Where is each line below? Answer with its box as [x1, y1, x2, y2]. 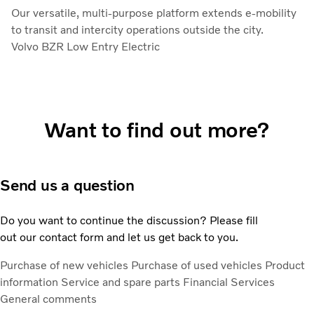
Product [265, 259, 305, 272]
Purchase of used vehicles [131, 259, 265, 272]
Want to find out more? [43, 117, 271, 144]
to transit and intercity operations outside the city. [11, 23, 264, 37]
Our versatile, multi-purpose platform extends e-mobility [11, 6, 296, 20]
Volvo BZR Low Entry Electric [11, 40, 160, 54]
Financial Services [183, 275, 275, 289]
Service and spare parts [61, 275, 183, 289]
